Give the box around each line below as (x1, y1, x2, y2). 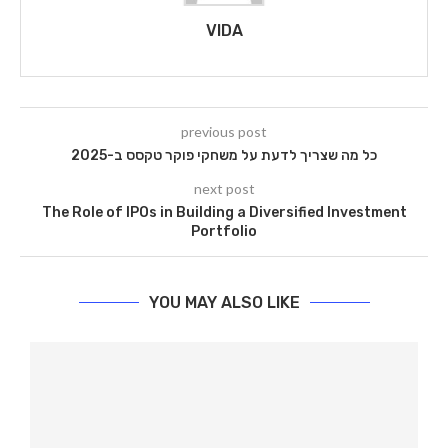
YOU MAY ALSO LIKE (148, 293, 300, 313)
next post (193, 180, 255, 198)
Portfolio (191, 223, 257, 241)
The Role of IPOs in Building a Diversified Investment (41, 204, 407, 222)
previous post (181, 123, 267, 141)
